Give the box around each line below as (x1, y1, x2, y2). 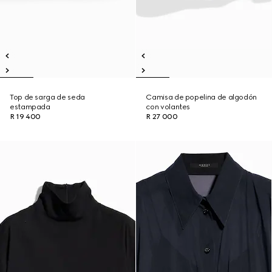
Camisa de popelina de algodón (146, 93, 257, 101)
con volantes (146, 103, 191, 111)
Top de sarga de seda (10, 93, 85, 101)
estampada (10, 103, 50, 111)
